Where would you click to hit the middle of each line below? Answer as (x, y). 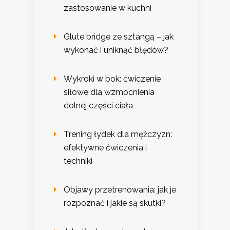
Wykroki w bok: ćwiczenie (112, 79)
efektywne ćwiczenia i (105, 148)
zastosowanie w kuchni (108, 8)
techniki (78, 161)
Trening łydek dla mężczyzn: (118, 135)
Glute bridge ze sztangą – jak (119, 37)
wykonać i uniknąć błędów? (116, 50)
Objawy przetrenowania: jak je (120, 190)
